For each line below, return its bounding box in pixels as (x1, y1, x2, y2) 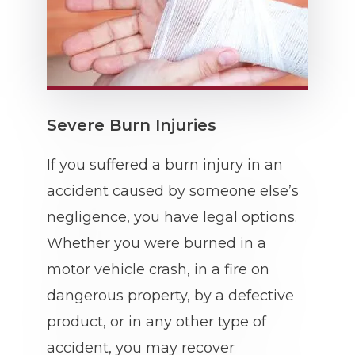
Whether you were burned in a (47, 235, 266, 252)
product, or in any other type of (47, 313, 266, 330)
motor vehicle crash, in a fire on (47, 261, 269, 278)
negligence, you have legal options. (47, 208, 297, 226)
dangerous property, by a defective (47, 287, 294, 304)
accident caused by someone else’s (47, 182, 299, 200)
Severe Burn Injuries (47, 116, 216, 135)
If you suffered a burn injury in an (47, 156, 283, 174)
